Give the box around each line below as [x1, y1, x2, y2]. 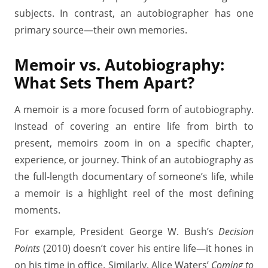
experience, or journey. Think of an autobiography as [14, 153, 254, 166]
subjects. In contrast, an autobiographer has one [14, 7, 254, 20]
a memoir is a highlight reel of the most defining [14, 187, 254, 200]
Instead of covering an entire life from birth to [14, 120, 254, 133]
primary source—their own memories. [14, 23, 187, 36]
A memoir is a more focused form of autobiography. [14, 103, 254, 116]
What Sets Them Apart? [14, 72, 194, 93]
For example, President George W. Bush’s [14, 225, 218, 238]
